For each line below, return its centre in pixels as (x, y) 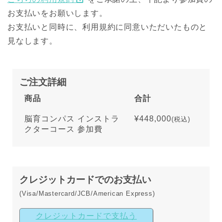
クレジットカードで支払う (86, 216)
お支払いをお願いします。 (57, 13)
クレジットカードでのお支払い (85, 179)
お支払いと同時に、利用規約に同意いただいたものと (108, 27)
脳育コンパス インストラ (72, 118)
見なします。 (32, 41)
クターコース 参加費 (63, 129)
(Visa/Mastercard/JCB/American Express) (87, 193)
